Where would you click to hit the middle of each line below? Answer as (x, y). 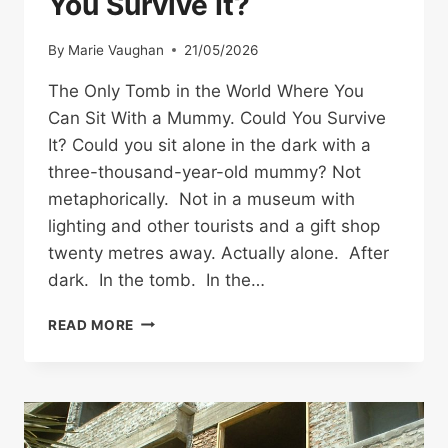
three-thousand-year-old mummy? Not (204, 171)
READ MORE (91, 324)
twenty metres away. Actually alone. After (218, 252)
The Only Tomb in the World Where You (206, 90)
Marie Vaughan (116, 49)
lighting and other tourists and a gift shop (214, 225)
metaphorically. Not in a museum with (201, 198)
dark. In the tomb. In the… (156, 279)
